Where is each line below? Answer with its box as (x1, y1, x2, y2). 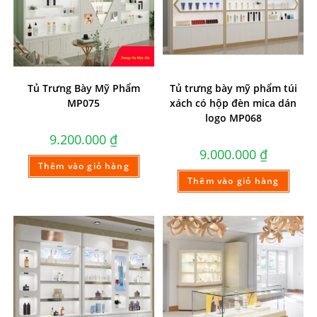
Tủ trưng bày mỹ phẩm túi (169, 81, 297, 95)
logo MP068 (204, 110, 262, 125)
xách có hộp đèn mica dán (170, 96, 297, 110)
